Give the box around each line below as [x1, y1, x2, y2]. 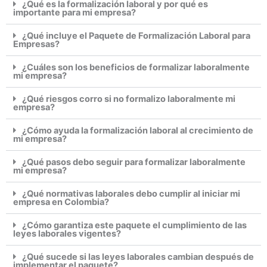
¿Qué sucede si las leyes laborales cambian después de [21, 252, 254, 263]
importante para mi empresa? [13, 7, 136, 18]
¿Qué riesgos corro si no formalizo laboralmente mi [21, 94, 235, 105]
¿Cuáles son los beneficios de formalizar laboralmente [21, 62, 250, 73]
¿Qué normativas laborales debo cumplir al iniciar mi [21, 188, 240, 200]
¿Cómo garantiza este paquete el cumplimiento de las [21, 220, 247, 231]
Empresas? [13, 39, 60, 50]
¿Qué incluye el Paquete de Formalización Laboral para [21, 30, 250, 42]
